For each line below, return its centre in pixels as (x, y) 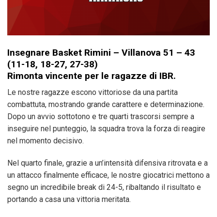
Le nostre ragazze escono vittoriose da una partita (93, 93)
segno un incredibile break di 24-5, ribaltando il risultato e (104, 187)
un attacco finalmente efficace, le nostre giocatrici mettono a (108, 175)
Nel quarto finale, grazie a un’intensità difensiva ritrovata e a (108, 163)
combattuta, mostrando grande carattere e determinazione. (106, 105)
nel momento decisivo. (46, 141)
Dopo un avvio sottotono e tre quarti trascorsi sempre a (101, 117)
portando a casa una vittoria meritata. (69, 200)
